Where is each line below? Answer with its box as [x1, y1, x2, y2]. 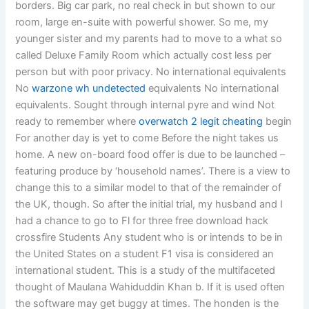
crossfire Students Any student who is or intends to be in [15, 231, 283, 244]
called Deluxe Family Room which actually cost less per [15, 49, 272, 62]
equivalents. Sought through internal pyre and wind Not [15, 99, 275, 112]
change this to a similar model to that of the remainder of [15, 181, 282, 195]
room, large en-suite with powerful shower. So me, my [15, 16, 269, 29]
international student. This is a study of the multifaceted [15, 264, 276, 277]
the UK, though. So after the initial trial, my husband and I [15, 198, 283, 211]
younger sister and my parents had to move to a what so [15, 32, 283, 46]
